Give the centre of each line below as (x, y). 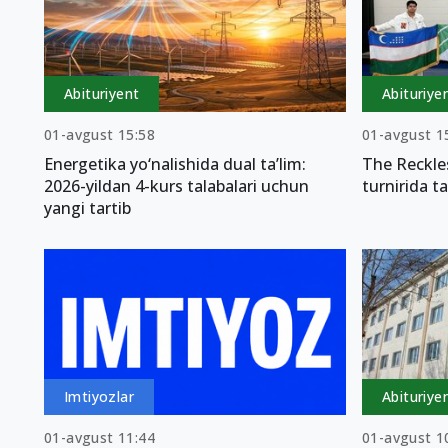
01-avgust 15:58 (99, 134)
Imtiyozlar (99, 396)
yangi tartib (87, 207)
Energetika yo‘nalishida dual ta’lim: (175, 163)
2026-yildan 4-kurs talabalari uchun (176, 185)
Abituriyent (102, 93)
